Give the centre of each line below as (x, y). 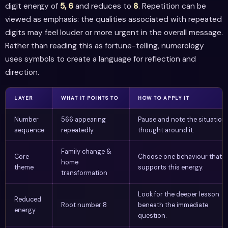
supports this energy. (170, 167)
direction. (22, 73)
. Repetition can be (172, 6)
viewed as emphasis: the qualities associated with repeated (113, 20)
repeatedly (77, 130)
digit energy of (33, 6)
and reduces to (103, 6)
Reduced (28, 199)
